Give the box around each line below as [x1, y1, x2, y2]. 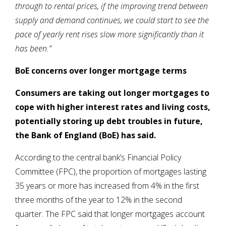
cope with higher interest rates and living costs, [15, 101, 210, 113]
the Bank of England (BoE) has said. [15, 130, 156, 141]
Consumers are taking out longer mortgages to [15, 87, 209, 99]
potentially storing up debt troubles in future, [15, 116, 203, 127]
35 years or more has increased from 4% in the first [15, 180, 199, 192]
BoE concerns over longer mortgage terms [15, 65, 187, 77]
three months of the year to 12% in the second [15, 194, 182, 206]
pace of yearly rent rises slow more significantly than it [15, 29, 204, 40]
